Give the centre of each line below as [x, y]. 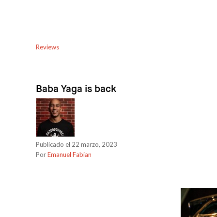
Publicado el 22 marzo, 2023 [77, 144]
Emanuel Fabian [70, 154]
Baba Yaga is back [76, 88]
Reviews [47, 47]
